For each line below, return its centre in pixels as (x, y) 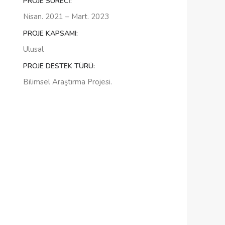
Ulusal (33, 49)
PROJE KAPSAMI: (50, 33)
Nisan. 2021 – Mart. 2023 (66, 17)
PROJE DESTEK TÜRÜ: (59, 66)
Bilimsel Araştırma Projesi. (68, 82)
